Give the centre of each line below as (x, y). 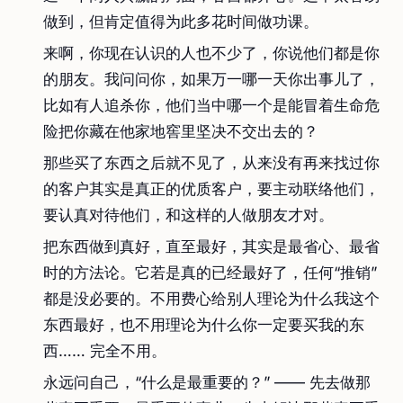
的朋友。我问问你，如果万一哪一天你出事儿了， (211, 79)
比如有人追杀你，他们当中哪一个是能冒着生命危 (211, 105)
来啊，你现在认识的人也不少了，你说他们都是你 (211, 53)
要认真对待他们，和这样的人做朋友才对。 (188, 215)
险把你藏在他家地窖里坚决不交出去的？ (181, 131)
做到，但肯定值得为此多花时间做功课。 (181, 22)
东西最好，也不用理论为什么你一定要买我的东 (204, 325)
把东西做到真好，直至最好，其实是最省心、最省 (211, 246)
